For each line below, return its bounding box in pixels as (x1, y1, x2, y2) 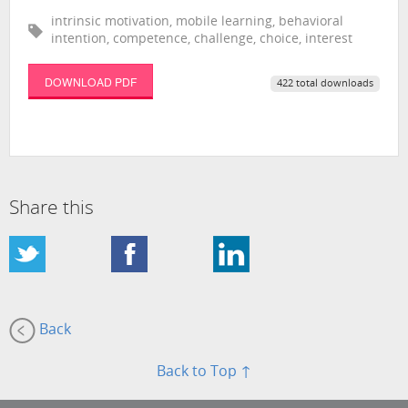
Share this (9, 199, 94, 219)
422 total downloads (276, 79, 373, 90)
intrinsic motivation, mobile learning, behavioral (51, 15, 343, 29)
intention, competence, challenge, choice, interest (51, 32, 352, 46)
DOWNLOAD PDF (44, 73, 137, 89)
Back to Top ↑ (157, 364, 251, 380)
